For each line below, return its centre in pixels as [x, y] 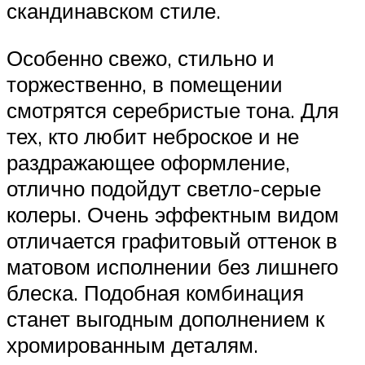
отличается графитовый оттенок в [172, 240]
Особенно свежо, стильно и [141, 57]
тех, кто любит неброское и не [153, 136]
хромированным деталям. [132, 344]
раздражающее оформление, [148, 162]
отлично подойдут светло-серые [164, 188]
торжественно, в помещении [145, 84]
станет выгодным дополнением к [165, 318]
